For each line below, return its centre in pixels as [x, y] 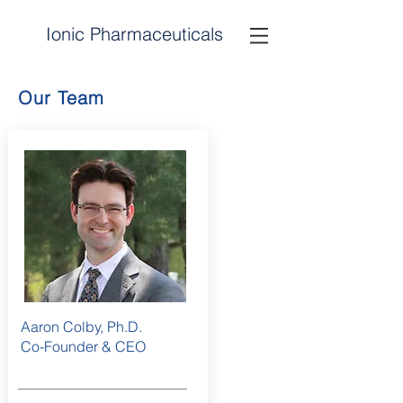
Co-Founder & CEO [83, 346]
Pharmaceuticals [157, 34]
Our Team [61, 98]
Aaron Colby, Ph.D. [81, 327]
